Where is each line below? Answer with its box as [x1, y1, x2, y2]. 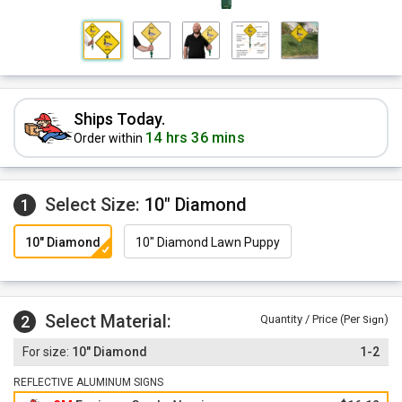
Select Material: [45, 310, 171, 332]
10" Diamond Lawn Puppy [135, 235, 280, 250]
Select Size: [45, 194, 144, 215]
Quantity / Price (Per [260, 312, 363, 326]
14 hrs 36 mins [145, 129, 245, 146]
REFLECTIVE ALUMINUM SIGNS [13, 376, 163, 389]
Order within [74, 131, 145, 145]
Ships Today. [74, 109, 165, 128]
